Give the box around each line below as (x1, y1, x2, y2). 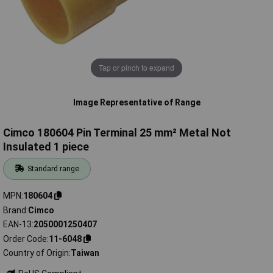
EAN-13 (3, 219, 32, 230)
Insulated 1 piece (3, 140, 89, 154)
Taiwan (71, 248, 99, 258)
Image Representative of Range (73, 97, 200, 107)
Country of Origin (3, 248, 69, 258)
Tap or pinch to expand (99, 62, 174, 73)
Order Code (3, 233, 47, 244)
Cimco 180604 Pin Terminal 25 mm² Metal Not (3, 126, 231, 140)
